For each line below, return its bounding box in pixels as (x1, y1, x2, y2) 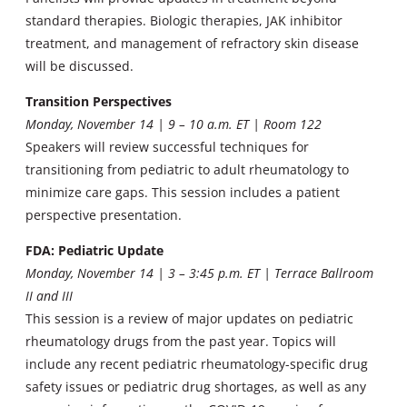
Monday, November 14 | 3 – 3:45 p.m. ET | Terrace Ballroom (25, 264, 373, 283)
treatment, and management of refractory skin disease (25, 35, 359, 53)
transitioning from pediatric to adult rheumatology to (25, 161, 349, 179)
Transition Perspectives (25, 93, 172, 111)
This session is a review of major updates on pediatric (25, 310, 353, 328)
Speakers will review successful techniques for (25, 138, 309, 156)
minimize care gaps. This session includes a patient (25, 184, 340, 202)
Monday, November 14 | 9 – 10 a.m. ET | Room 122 (25, 115, 322, 134)
